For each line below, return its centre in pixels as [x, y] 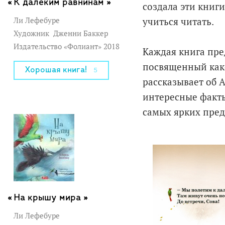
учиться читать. [178, 22]
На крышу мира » [50, 198]
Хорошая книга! [56, 70]
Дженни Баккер [79, 33]
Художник [32, 33]
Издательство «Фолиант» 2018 [67, 46]
